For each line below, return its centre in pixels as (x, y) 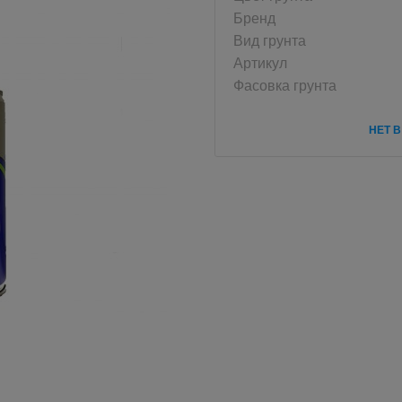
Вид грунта (270, 39)
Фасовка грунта (285, 84)
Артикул (260, 62)
